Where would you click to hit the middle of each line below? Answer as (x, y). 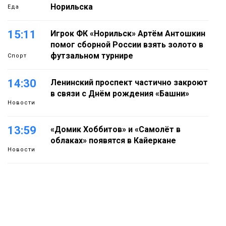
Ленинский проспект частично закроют (129, 83)
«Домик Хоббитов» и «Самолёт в (116, 130)
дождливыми (77, 199)
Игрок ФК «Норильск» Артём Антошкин (128, 34)
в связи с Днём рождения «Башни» (120, 94)
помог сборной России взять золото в (127, 45)
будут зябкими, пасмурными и (110, 188)
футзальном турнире (92, 56)
